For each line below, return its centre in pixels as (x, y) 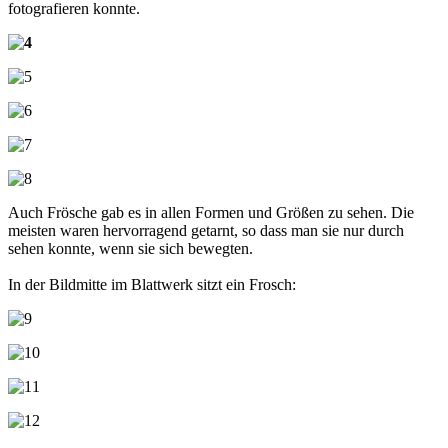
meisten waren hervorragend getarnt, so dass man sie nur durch (206, 230)
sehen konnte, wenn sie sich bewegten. (130, 248)
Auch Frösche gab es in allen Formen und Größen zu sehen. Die (211, 212)
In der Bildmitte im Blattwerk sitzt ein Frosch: (152, 284)
